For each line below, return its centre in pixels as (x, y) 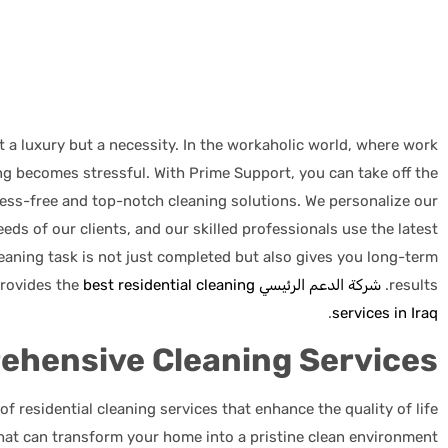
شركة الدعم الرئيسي (320, 284)
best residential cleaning (167, 284)
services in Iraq (385, 312)
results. (413, 284)
